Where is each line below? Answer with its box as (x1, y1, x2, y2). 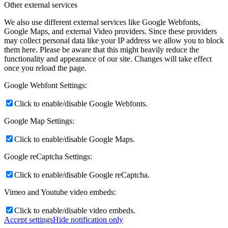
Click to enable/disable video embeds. (14, 206, 135, 215)
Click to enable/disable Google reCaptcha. (14, 170, 150, 180)
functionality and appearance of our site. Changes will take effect (4, 54, 212, 64)
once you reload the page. (4, 64, 87, 73)
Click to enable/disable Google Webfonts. (14, 99, 148, 108)
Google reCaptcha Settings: (4, 152, 92, 161)
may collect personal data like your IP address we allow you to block (4, 36, 224, 45)
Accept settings (4, 215, 53, 224)
